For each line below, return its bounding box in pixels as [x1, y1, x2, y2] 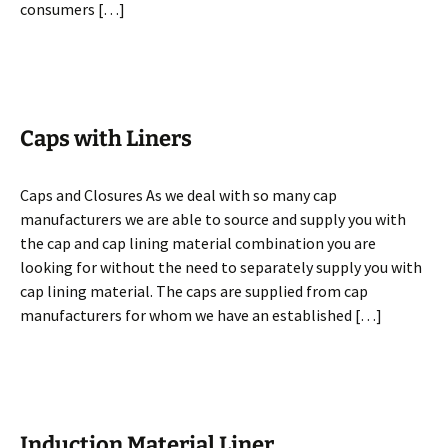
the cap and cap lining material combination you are [20, 233, 376, 253]
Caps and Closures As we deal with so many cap [20, 185, 337, 205]
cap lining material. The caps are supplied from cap [20, 281, 368, 301]
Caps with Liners [20, 125, 192, 152]
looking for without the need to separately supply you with [20, 257, 422, 277]
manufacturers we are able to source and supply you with [20, 209, 406, 229]
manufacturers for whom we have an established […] [20, 305, 382, 325]
